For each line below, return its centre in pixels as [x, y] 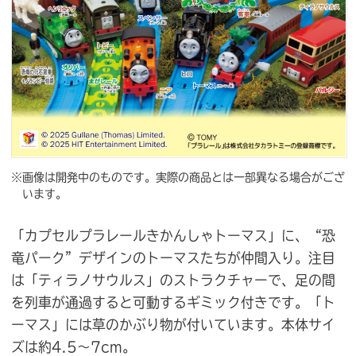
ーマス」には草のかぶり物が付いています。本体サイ [173, 324]
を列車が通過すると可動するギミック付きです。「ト [173, 302]
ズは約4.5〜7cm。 [74, 346]
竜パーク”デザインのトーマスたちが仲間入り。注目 [173, 257]
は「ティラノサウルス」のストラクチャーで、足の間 [173, 280]
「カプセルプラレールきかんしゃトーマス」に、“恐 [173, 235]
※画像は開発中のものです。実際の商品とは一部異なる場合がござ [178, 177]
